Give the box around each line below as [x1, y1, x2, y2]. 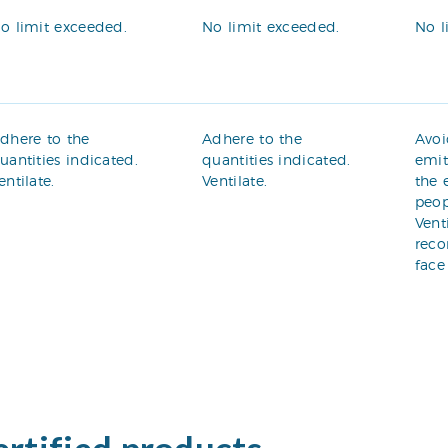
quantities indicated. [202, 150, 351, 168]
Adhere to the [202, 129, 303, 147]
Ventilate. [202, 171, 268, 189]
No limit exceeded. [202, 17, 340, 35]
